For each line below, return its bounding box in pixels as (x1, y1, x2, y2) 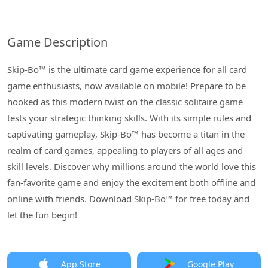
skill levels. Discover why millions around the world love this (7, 160, 256, 172)
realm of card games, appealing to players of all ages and (7, 144, 243, 156)
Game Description (7, 34, 108, 50)
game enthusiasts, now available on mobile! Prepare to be (7, 80, 246, 92)
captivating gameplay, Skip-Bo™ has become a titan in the (7, 128, 245, 140)
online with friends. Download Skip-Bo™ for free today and (7, 193, 249, 205)
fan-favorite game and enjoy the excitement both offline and (7, 176, 255, 188)
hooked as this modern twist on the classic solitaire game (7, 96, 243, 108)
